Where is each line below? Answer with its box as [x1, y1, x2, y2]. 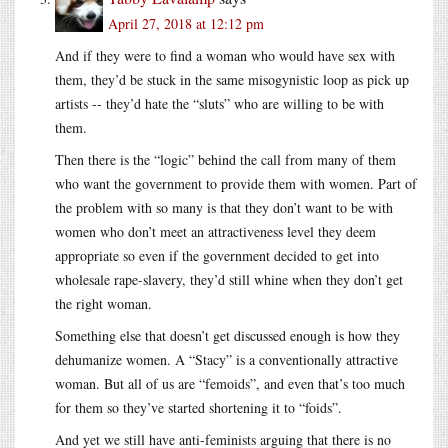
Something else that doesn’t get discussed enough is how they [55, 325, 400, 345]
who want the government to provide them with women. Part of [55, 173, 417, 193]
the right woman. [55, 293, 152, 313]
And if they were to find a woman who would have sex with [55, 45, 395, 65]
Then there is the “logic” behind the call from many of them [55, 149, 396, 169]
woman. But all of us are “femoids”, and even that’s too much [55, 373, 405, 393]
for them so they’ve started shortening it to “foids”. [55, 397, 342, 417]
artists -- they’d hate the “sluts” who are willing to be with [55, 93, 384, 113]
